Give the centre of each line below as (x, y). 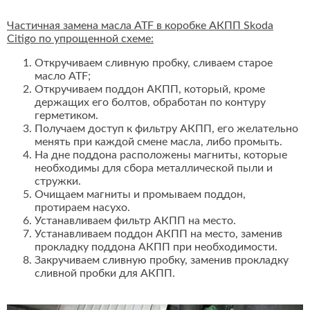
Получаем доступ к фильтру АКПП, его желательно (166, 129)
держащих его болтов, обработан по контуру (150, 103)
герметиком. (66, 116)
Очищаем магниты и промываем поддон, (140, 195)
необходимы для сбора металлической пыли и (154, 168)
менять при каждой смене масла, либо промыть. (158, 142)
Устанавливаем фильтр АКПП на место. (135, 221)
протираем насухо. (82, 208)
